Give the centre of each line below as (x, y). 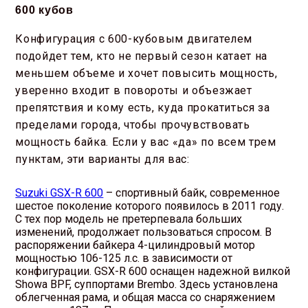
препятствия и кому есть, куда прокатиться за (143, 107)
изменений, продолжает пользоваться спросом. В (144, 232)
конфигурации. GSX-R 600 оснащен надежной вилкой (153, 271)
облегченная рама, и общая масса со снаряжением (145, 297)
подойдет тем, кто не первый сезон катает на (141, 56)
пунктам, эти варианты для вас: (102, 159)
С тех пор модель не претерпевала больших (129, 219)
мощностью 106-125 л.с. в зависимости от (124, 258)
